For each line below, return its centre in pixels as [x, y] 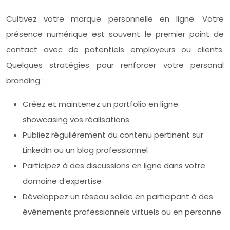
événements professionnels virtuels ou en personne [122, 212]
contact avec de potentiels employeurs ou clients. [115, 49]
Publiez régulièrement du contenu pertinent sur [113, 135]
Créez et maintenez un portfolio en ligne [100, 104]
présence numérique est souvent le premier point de [115, 34]
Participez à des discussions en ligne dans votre [114, 165]
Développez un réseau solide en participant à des [118, 196]
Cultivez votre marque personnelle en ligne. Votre [115, 18]
